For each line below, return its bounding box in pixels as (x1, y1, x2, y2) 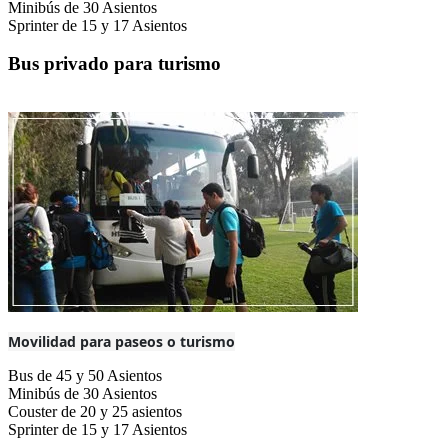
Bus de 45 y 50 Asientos (8, 367, 162, 385)
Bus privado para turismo (8, 53, 221, 75)
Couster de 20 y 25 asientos (8, 403, 182, 421)
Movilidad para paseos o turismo (8, 332, 235, 352)
